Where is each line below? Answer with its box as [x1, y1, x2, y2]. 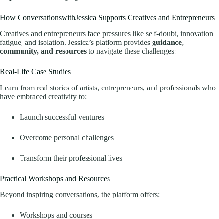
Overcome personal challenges [20, 133, 114, 142]
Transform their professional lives [20, 153, 122, 162]
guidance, [152, 38, 184, 46]
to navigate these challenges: [87, 46, 176, 55]
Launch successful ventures [20, 112, 104, 121]
